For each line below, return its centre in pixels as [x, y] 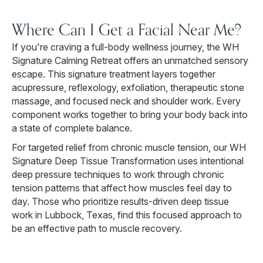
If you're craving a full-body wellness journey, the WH [125, 47]
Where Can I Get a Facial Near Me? [127, 30]
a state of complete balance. [72, 128]
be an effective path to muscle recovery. [97, 229]
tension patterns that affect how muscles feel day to [122, 188]
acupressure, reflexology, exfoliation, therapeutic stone [128, 88]
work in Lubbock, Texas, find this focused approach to [127, 215]
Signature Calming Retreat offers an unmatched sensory [130, 61]
